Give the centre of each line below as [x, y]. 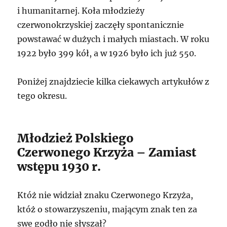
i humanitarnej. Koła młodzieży [81, 11]
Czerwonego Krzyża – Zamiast [107, 153]
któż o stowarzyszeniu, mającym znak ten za [107, 210]
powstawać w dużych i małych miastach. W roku [113, 39]
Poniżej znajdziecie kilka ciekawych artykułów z [113, 82]
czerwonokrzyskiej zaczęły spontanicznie [101, 25]
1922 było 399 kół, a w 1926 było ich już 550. [107, 53]
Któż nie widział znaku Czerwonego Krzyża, [105, 195]
